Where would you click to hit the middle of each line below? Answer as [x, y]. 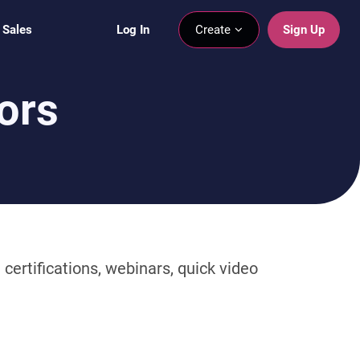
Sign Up [304, 29]
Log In [133, 29]
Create [215, 29]
